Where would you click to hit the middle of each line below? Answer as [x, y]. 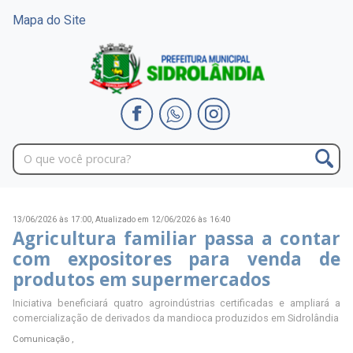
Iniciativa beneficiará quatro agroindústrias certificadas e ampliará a [176, 303]
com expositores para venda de [176, 259]
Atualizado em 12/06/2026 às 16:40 [163, 220]
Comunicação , [43, 340]
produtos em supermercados [142, 280]
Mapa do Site [49, 20]
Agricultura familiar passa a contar [176, 239]
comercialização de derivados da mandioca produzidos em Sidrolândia [176, 318]
